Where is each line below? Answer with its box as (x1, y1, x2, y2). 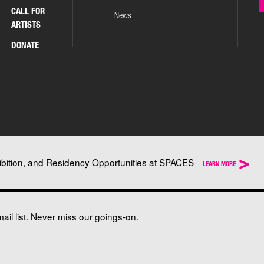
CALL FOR (11, 5, 45, 16)
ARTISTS (11, 18, 41, 29)
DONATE (11, 39, 39, 50)
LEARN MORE (203, 160, 236, 168)
